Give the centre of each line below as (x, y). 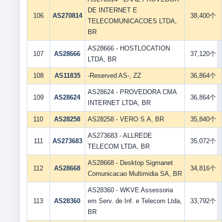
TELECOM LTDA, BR (118, 146)
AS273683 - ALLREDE (120, 136)
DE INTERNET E (112, 10)
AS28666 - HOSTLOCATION (129, 48)
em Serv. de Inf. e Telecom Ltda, (135, 201)
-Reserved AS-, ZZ (114, 76)
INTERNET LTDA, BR (119, 103)
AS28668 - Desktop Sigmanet (130, 163)
